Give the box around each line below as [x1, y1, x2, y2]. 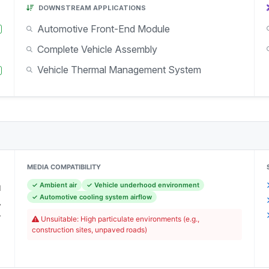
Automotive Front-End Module [37, 23, 171, 35]
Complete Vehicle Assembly [37, 43, 158, 55]
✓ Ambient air [31, 181, 77, 189]
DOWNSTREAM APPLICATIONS [37, 4, 147, 12]
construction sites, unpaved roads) [31, 225, 147, 234]
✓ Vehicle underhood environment [86, 181, 199, 189]
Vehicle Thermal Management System [37, 64, 202, 76]
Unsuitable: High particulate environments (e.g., [38, 214, 199, 223]
